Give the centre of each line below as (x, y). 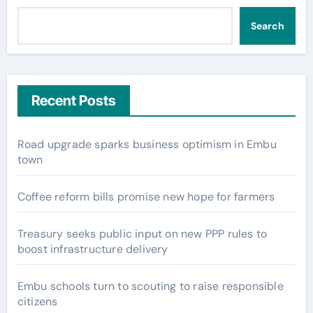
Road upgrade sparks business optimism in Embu (147, 144)
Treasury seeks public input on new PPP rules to (142, 233)
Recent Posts (73, 100)
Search (267, 26)
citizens (37, 301)
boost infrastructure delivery (93, 249)
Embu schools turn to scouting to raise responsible (150, 286)
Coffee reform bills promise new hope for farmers (146, 196)
